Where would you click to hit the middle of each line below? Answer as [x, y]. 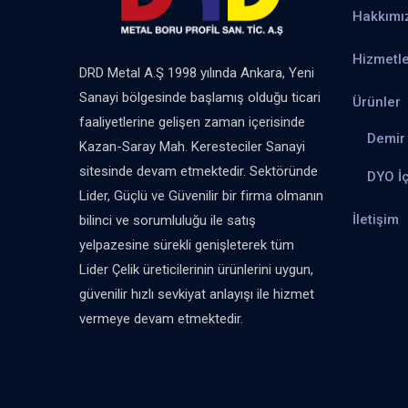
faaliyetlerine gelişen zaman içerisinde [192, 122]
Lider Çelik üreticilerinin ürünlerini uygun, [196, 269]
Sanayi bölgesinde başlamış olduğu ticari [200, 97]
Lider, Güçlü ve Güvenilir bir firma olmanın [201, 195]
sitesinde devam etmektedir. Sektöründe [199, 171]
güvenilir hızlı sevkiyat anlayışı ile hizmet [197, 294]
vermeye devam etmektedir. [161, 318]
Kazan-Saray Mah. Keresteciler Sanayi [192, 146]
